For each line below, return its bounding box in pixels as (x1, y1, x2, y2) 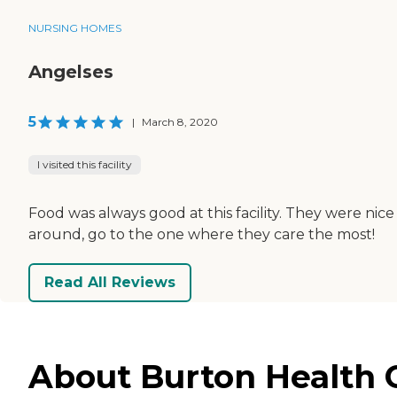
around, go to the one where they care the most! (28, 225, 375, 243)
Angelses (28, 60, 113, 82)
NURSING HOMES (28, 20, 121, 35)
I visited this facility (37, 157, 132, 171)
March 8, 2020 (142, 114, 218, 128)
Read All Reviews (44, 274, 175, 292)
